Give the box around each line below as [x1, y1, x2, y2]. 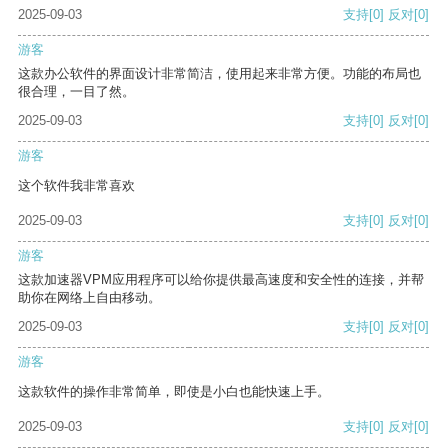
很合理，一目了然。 [18, 84, 135, 100]
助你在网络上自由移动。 [18, 290, 161, 306]
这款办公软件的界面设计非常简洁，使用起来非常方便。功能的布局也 [18, 66, 421, 82]
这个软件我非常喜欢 [18, 178, 135, 194]
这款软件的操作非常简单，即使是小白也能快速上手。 [18, 384, 330, 400]
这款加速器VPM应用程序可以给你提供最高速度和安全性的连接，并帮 [18, 272, 424, 288]
